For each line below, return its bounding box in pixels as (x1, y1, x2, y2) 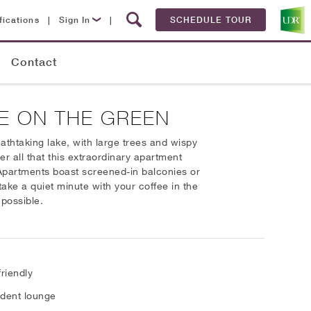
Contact (11, 55, 58, 69)
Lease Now (69, 42, 120, 53)
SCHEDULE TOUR (169, 15, 251, 25)
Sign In (58, 15, 91, 25)
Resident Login (69, 70, 139, 81)
